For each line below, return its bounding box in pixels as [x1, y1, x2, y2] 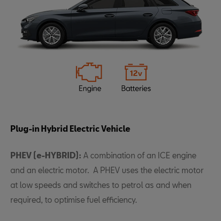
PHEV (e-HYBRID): [10, 150, 82, 160]
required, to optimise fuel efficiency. [10, 194, 138, 204]
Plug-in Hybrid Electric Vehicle [10, 123, 131, 133]
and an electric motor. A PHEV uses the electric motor [10, 165, 204, 175]
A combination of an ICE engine [81, 150, 197, 160]
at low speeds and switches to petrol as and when [10, 180, 192, 189]
